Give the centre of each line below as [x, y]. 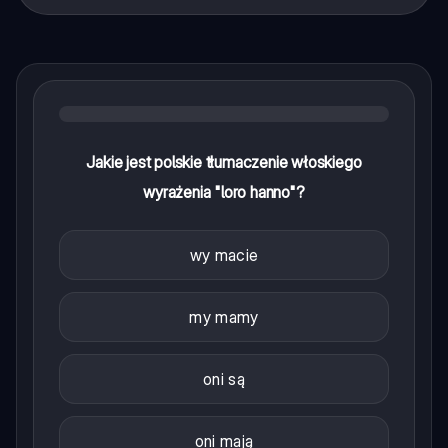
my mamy [224, 316]
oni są [224, 378]
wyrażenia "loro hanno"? [224, 191]
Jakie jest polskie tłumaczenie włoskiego [224, 161]
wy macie [224, 254]
